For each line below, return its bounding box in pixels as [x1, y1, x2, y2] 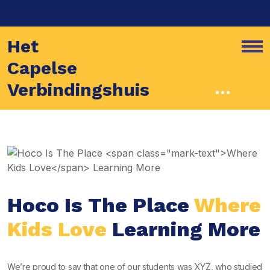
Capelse [7, 57, 77, 78]
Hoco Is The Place [7, 193, 194, 217]
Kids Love [7, 217, 107, 241]
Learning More [107, 217, 260, 241]
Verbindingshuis [7, 79, 149, 100]
